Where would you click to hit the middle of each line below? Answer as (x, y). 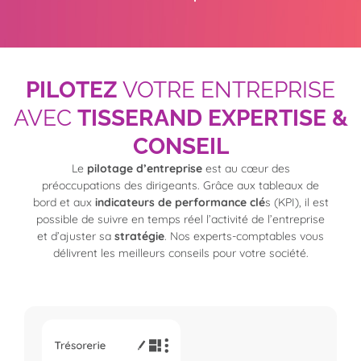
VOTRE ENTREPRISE (226, 90)
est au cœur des (246, 169)
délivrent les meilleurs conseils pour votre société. (180, 253)
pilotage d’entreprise (144, 169)
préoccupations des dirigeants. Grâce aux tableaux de (180, 186)
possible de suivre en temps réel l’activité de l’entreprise (180, 220)
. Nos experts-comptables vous (244, 237)
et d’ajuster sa (76, 237)
